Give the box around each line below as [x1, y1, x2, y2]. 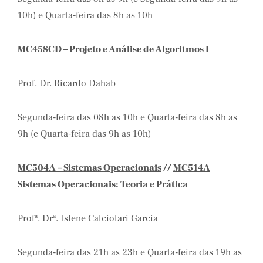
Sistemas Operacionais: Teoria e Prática [18, 178, 188, 190]
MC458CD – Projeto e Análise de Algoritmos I [18, 43, 209, 55]
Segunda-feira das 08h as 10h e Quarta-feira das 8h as [18, 112, 237, 123]
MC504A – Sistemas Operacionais [18, 162, 161, 174]
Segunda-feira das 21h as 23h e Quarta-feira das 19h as [18, 247, 242, 258]
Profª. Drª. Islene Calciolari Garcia [18, 213, 158, 224]
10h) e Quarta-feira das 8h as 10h [18, 9, 153, 21]
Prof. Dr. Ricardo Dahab [18, 77, 116, 89]
